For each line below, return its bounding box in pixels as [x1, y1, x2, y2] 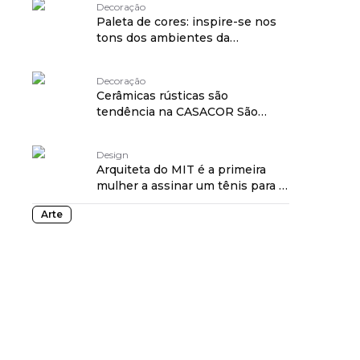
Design [96, 149, 129, 161]
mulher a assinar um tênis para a [96, 178, 285, 193]
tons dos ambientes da [96, 31, 230, 45]
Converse [96, 194, 152, 209]
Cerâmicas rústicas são [96, 88, 228, 103]
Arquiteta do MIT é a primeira [96, 162, 266, 177]
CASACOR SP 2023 [96, 47, 207, 61]
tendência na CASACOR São [96, 104, 258, 119]
